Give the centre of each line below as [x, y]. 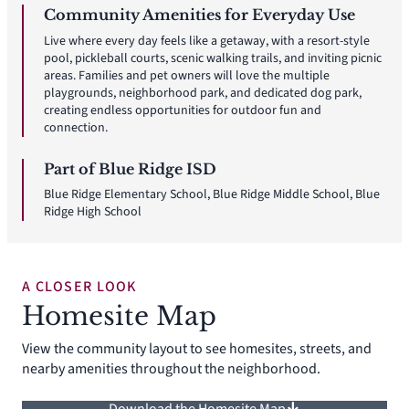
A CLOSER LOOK [79, 287]
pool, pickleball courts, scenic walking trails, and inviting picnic [213, 58]
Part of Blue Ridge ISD [130, 168]
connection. [76, 127]
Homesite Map [119, 317]
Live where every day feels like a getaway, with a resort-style [207, 41]
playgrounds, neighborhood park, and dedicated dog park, [203, 93]
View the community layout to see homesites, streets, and [197, 349]
